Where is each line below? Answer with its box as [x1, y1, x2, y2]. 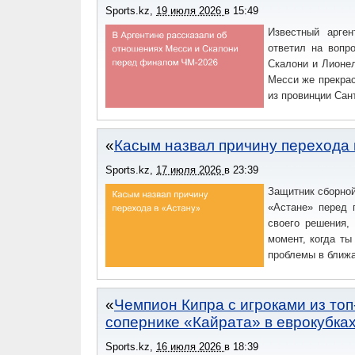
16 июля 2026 [156, 341, 224, 353]
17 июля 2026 [156, 164, 224, 176]
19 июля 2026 [156, 5, 224, 17]
